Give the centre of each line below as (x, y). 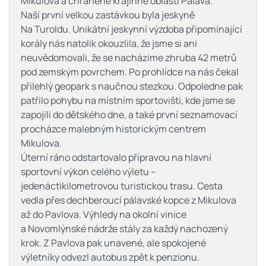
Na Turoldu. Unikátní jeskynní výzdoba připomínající (132, 29)
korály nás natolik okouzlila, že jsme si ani (109, 43)
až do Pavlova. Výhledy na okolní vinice (104, 214)
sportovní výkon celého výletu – (88, 171)
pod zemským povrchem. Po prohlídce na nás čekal (130, 72)
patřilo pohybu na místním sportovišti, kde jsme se (128, 100)
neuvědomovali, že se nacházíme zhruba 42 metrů (129, 57)
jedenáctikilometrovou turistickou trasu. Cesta (122, 186)
